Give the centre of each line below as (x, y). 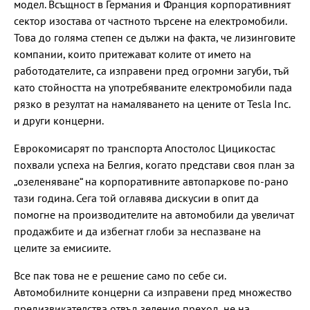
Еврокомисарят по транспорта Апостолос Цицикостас (145, 148)
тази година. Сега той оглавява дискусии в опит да (136, 198)
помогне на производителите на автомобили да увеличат (154, 215)
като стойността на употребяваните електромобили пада (153, 88)
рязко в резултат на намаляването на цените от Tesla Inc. (152, 104)
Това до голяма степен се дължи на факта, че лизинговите (155, 38)
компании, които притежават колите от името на (133, 54)
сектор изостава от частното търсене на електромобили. (150, 21)
